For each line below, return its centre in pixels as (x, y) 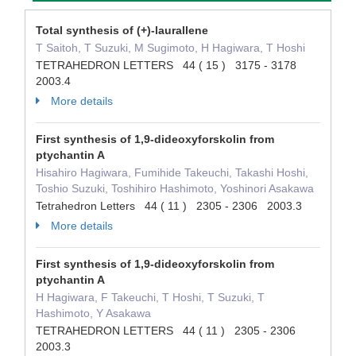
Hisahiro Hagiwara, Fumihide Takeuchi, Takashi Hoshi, (172, 172)
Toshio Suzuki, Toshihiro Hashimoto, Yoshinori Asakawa (175, 188)
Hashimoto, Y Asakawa (93, 313)
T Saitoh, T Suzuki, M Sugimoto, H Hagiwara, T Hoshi (170, 48)
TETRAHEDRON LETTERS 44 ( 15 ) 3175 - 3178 (169, 65)
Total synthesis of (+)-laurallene (122, 30)
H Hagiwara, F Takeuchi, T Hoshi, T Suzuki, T (150, 297)
